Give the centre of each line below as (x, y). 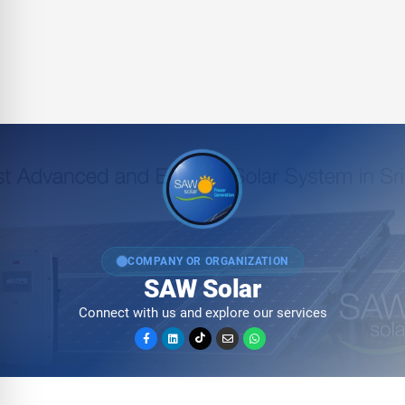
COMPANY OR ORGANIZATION (208, 261)
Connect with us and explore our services (202, 312)
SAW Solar (202, 288)
